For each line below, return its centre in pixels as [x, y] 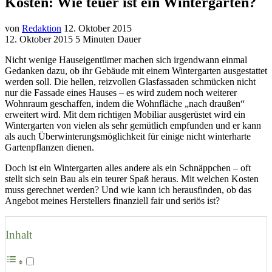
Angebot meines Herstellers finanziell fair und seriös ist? [112, 200]
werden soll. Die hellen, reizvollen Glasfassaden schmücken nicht [130, 81]
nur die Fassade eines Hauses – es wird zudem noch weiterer [121, 92]
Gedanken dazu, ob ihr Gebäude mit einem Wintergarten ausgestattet [136, 70]
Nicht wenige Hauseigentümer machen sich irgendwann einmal [126, 59]
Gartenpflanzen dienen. [49, 147]
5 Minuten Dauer [108, 39]
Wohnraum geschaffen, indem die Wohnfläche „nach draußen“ [125, 103]
